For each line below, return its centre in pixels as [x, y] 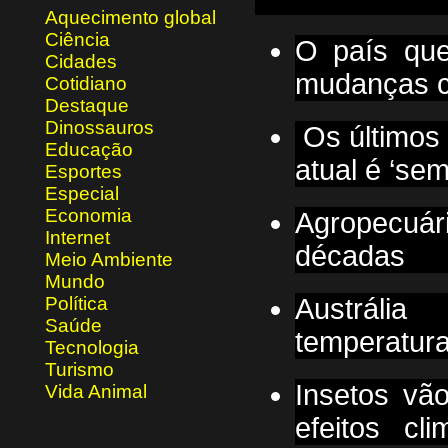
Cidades [81, 61]
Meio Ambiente [109, 259]
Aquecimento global [130, 17]
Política [76, 303]
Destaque [87, 105]
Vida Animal [96, 391]
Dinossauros [99, 127]
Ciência [77, 39]
